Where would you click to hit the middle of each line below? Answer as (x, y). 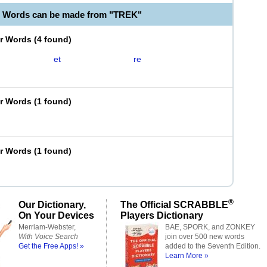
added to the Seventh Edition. (213, 246)
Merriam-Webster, (47, 227)
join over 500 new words (205, 237)
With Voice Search (48, 237)
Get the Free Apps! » (51, 246)
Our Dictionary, (52, 204)
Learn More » (187, 256)
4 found (53, 39)
